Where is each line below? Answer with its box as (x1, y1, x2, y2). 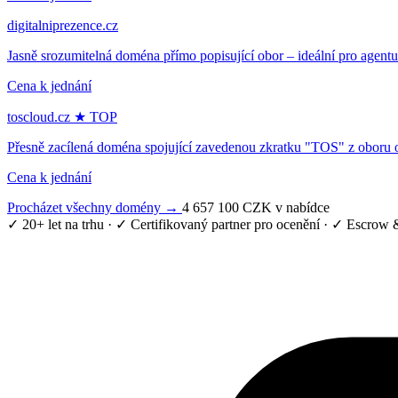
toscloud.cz (7, 108, 74, 124)
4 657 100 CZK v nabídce (182, 199, 330, 215)
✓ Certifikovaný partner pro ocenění (115, 216, 320, 232)
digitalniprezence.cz (7, 17, 118, 33)
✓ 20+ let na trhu (7, 216, 104, 232)
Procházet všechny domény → (7, 199, 182, 215)
